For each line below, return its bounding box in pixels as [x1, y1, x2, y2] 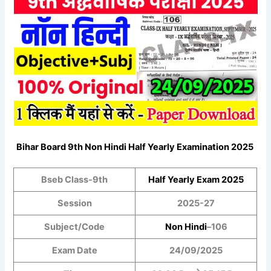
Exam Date [51, 245, 97, 256]
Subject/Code [44, 221, 105, 233]
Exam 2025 [197, 174, 244, 186]
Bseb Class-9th [41, 174, 108, 186]
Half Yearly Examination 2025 [126, 142, 255, 153]
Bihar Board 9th [16, 142, 85, 153]
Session [57, 198, 92, 209]
